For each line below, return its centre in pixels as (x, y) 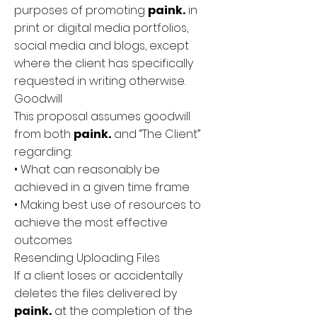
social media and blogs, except (102, 46)
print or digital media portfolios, (101, 28)
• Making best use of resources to (108, 205)
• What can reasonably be (87, 169)
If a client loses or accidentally (98, 276)
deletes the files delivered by (96, 293)
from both (44, 134)
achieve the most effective (91, 223)
